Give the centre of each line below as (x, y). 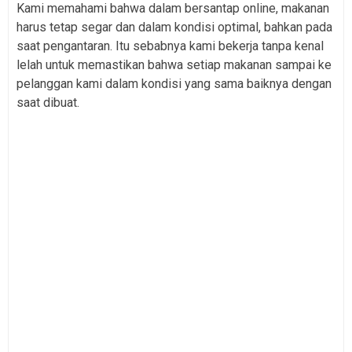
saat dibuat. (48, 102)
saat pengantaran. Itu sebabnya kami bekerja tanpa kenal (170, 46)
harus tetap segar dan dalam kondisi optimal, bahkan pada (174, 27)
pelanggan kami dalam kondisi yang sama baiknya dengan (174, 83)
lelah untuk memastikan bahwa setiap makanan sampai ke (174, 64)
